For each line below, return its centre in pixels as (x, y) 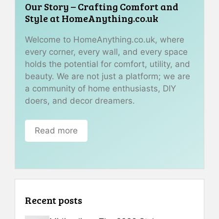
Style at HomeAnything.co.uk (92, 18)
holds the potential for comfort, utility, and (108, 64)
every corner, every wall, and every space (106, 52)
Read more (56, 130)
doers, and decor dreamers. (80, 101)
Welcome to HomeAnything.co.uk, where (105, 40)
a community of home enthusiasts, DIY (100, 89)
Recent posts (54, 200)
